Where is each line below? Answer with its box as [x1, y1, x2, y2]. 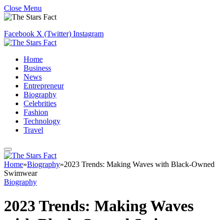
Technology [24, 117, 60, 125]
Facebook [4, 29, 34, 38]
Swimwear [4, 169, 37, 177]
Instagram [73, 29, 104, 38]
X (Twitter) [36, 29, 71, 38]
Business [24, 64, 51, 72]
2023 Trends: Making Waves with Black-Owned [64, 160, 215, 168]
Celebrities [24, 99, 56, 108]
